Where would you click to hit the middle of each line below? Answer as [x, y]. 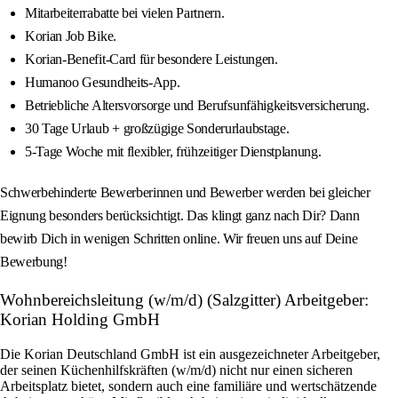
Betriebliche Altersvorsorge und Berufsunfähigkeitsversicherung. [197, 106]
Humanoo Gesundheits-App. [103, 83]
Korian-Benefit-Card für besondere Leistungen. [151, 60]
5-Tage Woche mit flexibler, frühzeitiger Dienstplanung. [173, 152]
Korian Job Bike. [71, 36]
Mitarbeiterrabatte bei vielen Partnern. [125, 13]
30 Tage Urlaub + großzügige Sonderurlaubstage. [157, 129]
